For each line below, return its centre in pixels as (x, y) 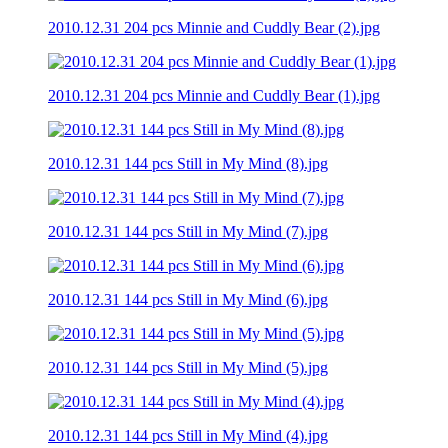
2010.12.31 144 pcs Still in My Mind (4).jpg (188, 435)
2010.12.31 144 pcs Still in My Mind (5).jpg (188, 367)
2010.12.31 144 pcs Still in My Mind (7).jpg (188, 231)
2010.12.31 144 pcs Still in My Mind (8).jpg (188, 163)
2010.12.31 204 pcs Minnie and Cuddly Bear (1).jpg (214, 95)
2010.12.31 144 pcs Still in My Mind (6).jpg (188, 299)
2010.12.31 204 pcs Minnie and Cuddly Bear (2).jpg (214, 27)
